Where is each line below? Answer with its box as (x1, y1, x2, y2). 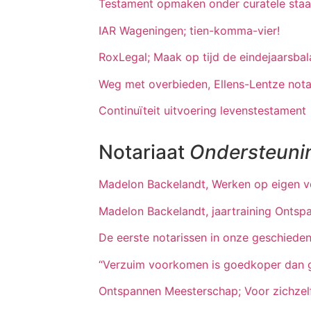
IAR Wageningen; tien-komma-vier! (99, 23, 280, 37)
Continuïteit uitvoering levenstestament (99, 103, 306, 117)
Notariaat (99, 140, 190, 165)
